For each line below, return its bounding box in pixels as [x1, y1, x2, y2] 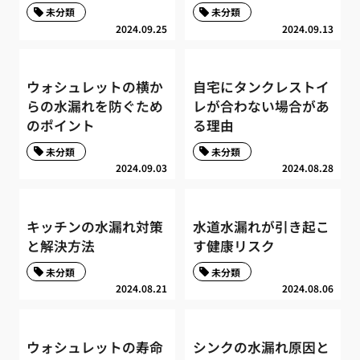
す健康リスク [192, 235, 275, 256]
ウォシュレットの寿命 [27, 337, 164, 357]
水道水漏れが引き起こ [192, 216, 329, 236]
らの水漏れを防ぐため [27, 96, 164, 117]
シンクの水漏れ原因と [192, 337, 329, 357]
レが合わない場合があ [192, 96, 329, 117]
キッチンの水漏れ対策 [27, 216, 164, 236]
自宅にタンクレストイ [192, 77, 329, 97]
